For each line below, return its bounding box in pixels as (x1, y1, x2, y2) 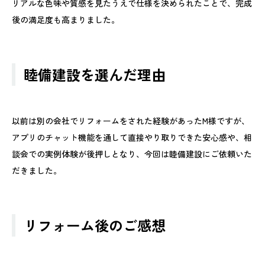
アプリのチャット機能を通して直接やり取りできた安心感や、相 (12, 131, 252, 143)
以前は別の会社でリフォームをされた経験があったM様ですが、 (12, 114, 250, 127)
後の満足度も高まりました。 (12, 13, 119, 25)
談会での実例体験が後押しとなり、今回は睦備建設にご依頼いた (12, 147, 252, 160)
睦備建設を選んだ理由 (24, 63, 166, 85)
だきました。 (12, 164, 62, 176)
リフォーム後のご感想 (24, 214, 166, 235)
